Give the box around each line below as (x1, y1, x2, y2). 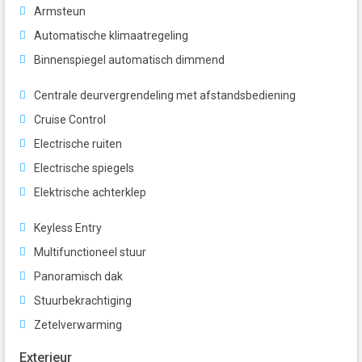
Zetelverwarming (34, 318, 122, 332)
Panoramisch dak (34, 270, 123, 284)
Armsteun (34, 5, 86, 19)
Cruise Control (34, 113, 106, 127)
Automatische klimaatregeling (34, 29, 188, 43)
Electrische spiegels (34, 162, 134, 175)
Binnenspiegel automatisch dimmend (34, 53, 225, 67)
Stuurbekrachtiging (34, 294, 132, 308)
